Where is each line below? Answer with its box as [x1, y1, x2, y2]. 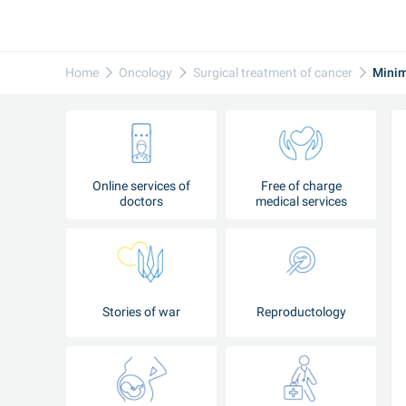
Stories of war [102, 304, 180, 319]
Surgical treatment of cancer [192, 64, 353, 80]
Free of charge [260, 179, 342, 193]
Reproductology [256, 304, 346, 319]
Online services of [92, 179, 190, 193]
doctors [120, 194, 163, 208]
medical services [255, 194, 347, 208]
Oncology [119, 64, 173, 80]
